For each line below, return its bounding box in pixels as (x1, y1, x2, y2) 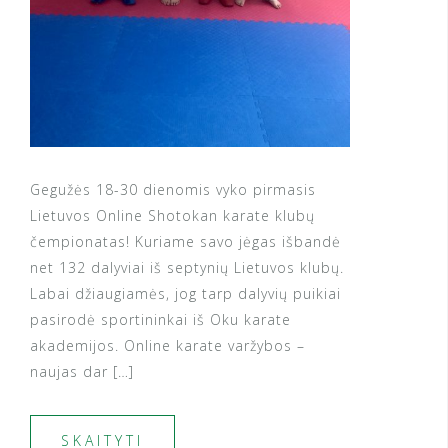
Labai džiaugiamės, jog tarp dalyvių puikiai (30, 284, 341, 304)
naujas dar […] (30, 362, 134, 382)
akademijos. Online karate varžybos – (30, 336, 305, 356)
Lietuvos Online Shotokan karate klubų (30, 206, 315, 226)
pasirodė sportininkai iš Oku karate (30, 310, 291, 330)
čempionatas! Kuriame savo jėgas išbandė (30, 232, 341, 252)
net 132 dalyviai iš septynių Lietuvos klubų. (30, 258, 344, 278)
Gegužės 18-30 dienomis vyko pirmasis (30, 180, 316, 200)
